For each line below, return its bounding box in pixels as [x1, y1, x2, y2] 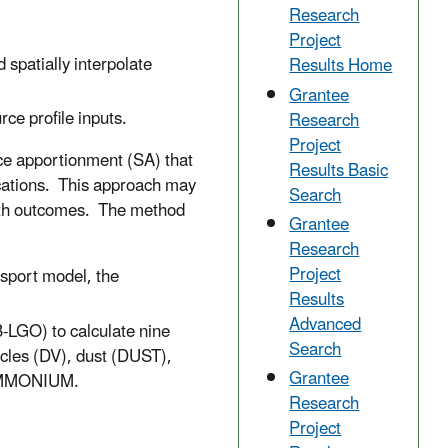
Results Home [289, 48, 393, 85]
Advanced [289, 306, 362, 343]
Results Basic [289, 152, 389, 189]
